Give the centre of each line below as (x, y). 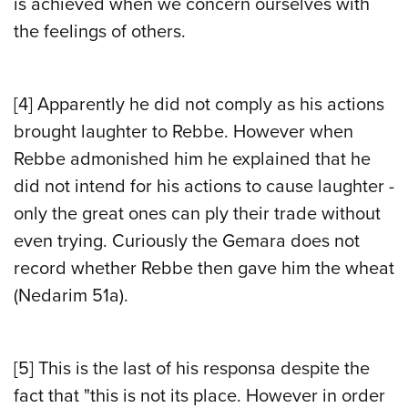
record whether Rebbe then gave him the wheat (204, 268)
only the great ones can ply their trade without (197, 214)
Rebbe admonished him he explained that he (192, 159)
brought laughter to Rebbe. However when (184, 132)
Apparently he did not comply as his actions (209, 104)
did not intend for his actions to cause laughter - (204, 186)
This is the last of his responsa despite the (202, 368)
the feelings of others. (100, 31)
